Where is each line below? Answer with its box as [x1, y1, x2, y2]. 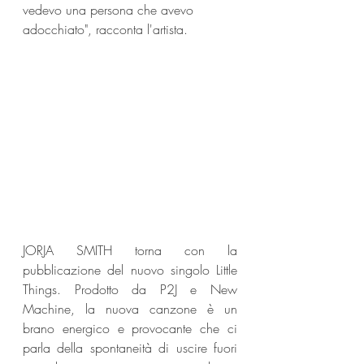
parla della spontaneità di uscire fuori [23, 339, 237, 357]
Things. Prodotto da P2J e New [23, 280, 237, 298]
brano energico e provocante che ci [23, 319, 237, 337]
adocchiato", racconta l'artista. [23, 20, 188, 38]
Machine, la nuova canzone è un [23, 300, 237, 318]
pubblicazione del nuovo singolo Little [23, 261, 237, 279]
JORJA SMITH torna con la [23, 241, 237, 259]
